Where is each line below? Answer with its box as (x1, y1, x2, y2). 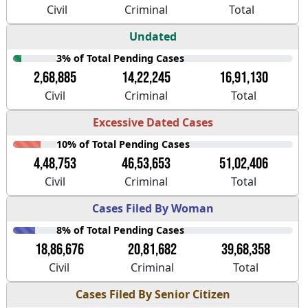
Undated (129, 28, 177, 44)
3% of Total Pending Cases (56, 52, 185, 65)
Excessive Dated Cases (92, 114, 213, 130)
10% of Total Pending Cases (56, 137, 190, 151)
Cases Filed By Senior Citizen (75, 286, 230, 302)
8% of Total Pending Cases (56, 223, 185, 237)
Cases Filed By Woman (91, 200, 214, 216)
